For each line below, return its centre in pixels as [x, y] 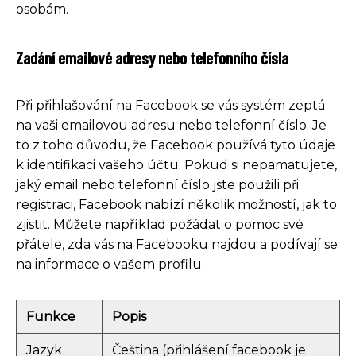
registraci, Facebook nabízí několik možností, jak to [176, 205]
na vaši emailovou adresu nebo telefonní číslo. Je [171, 126]
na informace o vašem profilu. [110, 265]
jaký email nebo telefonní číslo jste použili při [157, 185]
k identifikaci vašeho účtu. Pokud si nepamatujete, [176, 165]
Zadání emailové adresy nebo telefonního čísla [152, 58]
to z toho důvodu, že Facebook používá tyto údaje [176, 145]
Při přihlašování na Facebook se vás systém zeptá [170, 106]
